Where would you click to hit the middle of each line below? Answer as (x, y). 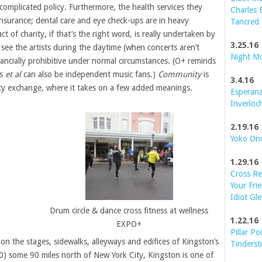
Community (180, 75)
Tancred (245, 22)
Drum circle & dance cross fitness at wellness (129, 211)
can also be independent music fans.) (89, 75)
